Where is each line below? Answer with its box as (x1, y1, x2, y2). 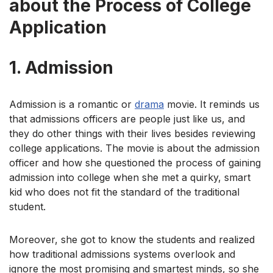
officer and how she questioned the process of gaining (9, 156, 261, 169)
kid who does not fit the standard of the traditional (9, 185, 239, 198)
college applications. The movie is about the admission (9, 141, 260, 154)
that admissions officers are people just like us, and (9, 112, 245, 125)
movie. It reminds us (164, 97, 260, 110)
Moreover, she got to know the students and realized (9, 233, 255, 246)
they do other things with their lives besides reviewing (9, 127, 255, 140)
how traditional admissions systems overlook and (9, 247, 235, 260)
